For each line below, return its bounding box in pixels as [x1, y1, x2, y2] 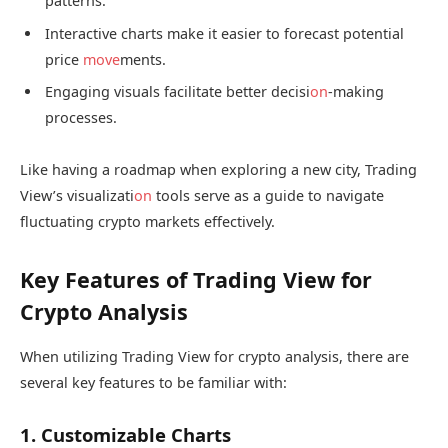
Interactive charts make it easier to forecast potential [45, 23, 404, 43]
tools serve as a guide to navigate [152, 185, 384, 205]
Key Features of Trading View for [20, 265, 372, 295]
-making [328, 82, 384, 102]
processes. [45, 108, 117, 128]
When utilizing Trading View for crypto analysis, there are [20, 347, 409, 367]
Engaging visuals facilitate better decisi [45, 82, 310, 102]
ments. [120, 49, 166, 69]
